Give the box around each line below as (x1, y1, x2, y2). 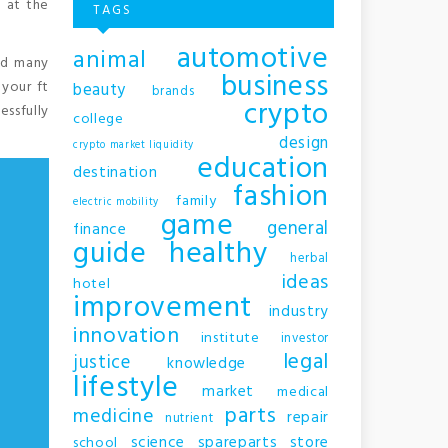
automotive (176, 35, 329, 83)
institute (200, 326, 260, 350)
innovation (73, 318, 180, 354)
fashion (233, 173, 329, 221)
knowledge (167, 351, 247, 376)
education (197, 145, 329, 193)
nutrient (165, 408, 214, 429)
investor (280, 328, 329, 349)
